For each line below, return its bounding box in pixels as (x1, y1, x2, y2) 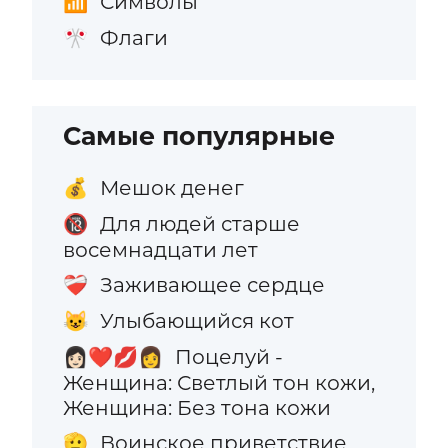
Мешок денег (99, 174, 244, 200)
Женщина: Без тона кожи (63, 395, 332, 421)
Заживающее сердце (99, 271, 325, 297)
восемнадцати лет (63, 236, 259, 262)
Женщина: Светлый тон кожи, (63, 370, 376, 396)
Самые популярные (63, 121, 336, 152)
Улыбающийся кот (99, 308, 294, 334)
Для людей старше (99, 210, 300, 236)
